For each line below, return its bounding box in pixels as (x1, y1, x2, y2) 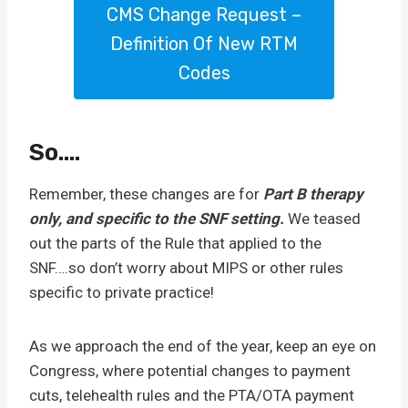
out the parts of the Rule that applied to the (29, 234, 321, 252)
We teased (288, 209, 361, 228)
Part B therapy (263, 185, 363, 203)
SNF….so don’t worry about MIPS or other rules (29, 259, 343, 277)
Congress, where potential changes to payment (29, 362, 351, 380)
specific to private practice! (29, 283, 214, 301)
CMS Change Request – (107, 4, 301, 25)
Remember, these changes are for (29, 185, 263, 203)
